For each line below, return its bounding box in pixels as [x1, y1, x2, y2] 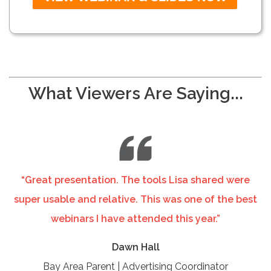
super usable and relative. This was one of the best [14, 193, 257, 205]
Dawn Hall [111, 241, 160, 253]
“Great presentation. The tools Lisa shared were [21, 174, 250, 186]
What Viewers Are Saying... [28, 83, 243, 103]
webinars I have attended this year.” [51, 212, 220, 224]
